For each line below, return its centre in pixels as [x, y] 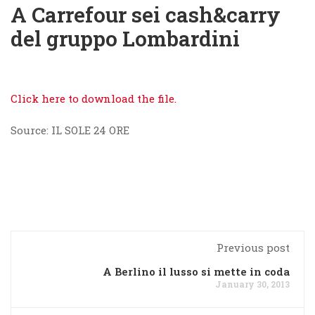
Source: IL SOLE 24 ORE [70, 130]
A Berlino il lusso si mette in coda [196, 271]
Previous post [253, 247]
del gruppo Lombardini [125, 38]
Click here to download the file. [94, 98]
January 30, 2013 [252, 284]
